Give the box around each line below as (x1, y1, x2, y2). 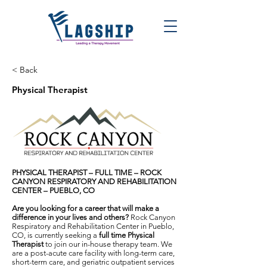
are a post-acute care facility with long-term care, (12, 249, 175, 257)
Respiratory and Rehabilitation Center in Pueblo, (12, 222, 174, 231)
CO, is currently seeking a (12, 231, 99, 240)
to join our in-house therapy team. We (45, 240, 172, 249)
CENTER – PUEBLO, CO (12, 186, 95, 195)
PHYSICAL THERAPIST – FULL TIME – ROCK (12, 168, 162, 177)
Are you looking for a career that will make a (12, 204, 159, 213)
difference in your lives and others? (12, 213, 129, 222)
